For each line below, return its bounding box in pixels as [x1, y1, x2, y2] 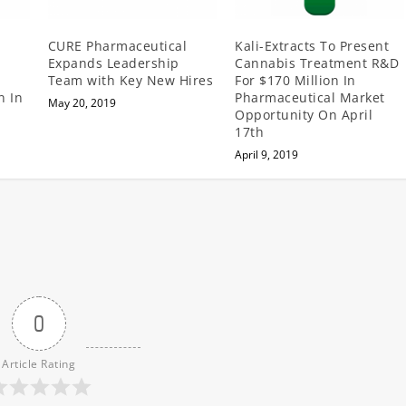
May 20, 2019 [47, 94, 116, 111]
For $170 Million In [235, 71, 356, 89]
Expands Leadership [47, 53, 179, 72]
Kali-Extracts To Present [235, 36, 390, 54]
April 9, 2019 [235, 146, 299, 162]
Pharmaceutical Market [235, 88, 385, 106]
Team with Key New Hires [47, 71, 214, 89]
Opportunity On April [235, 105, 373, 123]
